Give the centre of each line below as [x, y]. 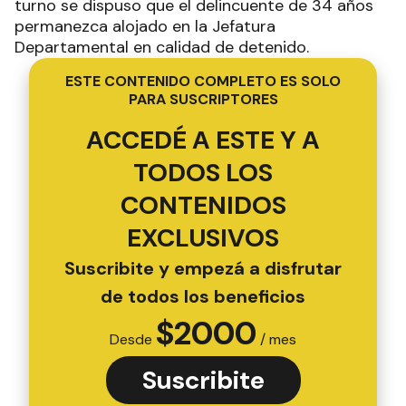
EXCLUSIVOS [203, 238]
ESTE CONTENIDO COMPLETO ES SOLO [203, 81]
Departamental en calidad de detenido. [162, 47]
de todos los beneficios [203, 296]
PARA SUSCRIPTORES [203, 99]
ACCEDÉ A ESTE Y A [203, 140]
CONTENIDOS [203, 205]
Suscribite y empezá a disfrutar [203, 268]
